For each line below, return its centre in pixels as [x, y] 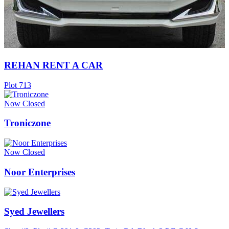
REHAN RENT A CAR [53, 65]
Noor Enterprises [40, 172]
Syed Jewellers [34, 212]
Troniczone [27, 123]
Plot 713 [18, 85]
